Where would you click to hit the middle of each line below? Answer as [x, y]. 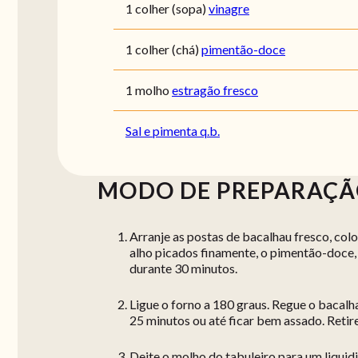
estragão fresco [215, 89]
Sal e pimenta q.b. [173, 130]
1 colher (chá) [162, 49]
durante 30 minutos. [183, 268]
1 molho [147, 89]
